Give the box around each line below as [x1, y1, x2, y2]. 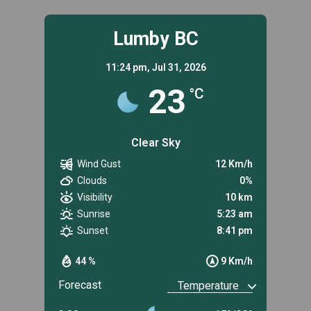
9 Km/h [221, 255, 253, 267]
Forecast [58, 278, 101, 292]
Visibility [77, 192, 113, 203]
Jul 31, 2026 [151, 62, 206, 74]
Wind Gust [77, 158, 121, 170]
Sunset [77, 225, 109, 237]
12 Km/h [215, 158, 253, 170]
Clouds [77, 175, 108, 187]
